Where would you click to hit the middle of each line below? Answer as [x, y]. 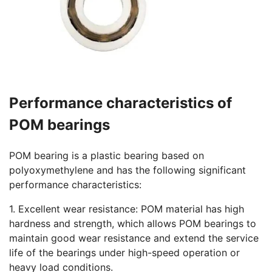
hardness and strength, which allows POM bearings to [133, 224]
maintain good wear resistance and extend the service [134, 238]
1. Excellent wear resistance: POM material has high [127, 209]
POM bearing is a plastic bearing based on [107, 156]
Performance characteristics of [121, 103]
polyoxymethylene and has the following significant [127, 170]
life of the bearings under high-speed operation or [124, 253]
